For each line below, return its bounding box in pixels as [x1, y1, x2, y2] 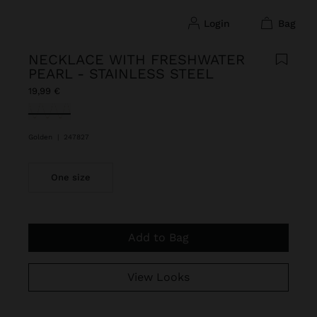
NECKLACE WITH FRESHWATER [28, 51, 245, 68]
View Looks [134, 270, 190, 284]
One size [50, 172, 91, 183]
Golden [28, 133, 54, 141]
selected [28, 104, 74, 117]
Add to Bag [135, 231, 189, 244]
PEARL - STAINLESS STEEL [28, 65, 214, 82]
